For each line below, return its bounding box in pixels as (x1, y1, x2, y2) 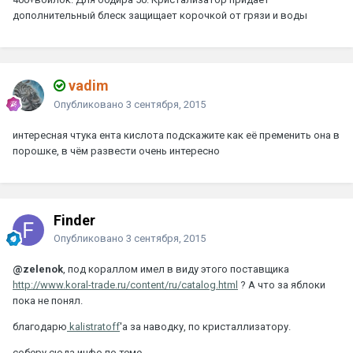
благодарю (13, 320, 67, 333)
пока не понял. (13, 294, 83, 307)
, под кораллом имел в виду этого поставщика (63, 262, 289, 275)
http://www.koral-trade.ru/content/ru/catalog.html (13, 278, 238, 291)
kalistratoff (67, 320, 120, 333)
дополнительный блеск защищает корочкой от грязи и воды (13, 9, 307, 21)
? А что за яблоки (238, 278, 325, 291)
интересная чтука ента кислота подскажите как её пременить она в (13, 128, 340, 141)
